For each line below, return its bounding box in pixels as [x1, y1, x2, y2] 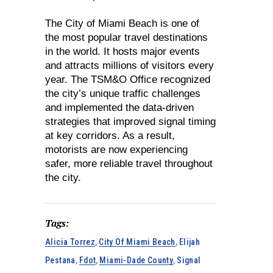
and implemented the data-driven [45, 102, 194, 113]
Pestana [45, 255, 76, 265]
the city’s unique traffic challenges [45, 88, 200, 99]
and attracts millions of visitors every [45, 60, 214, 71]
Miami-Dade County [99, 255, 174, 265]
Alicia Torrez [45, 237, 96, 247]
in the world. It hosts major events [45, 46, 200, 57]
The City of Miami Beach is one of [45, 18, 199, 29]
